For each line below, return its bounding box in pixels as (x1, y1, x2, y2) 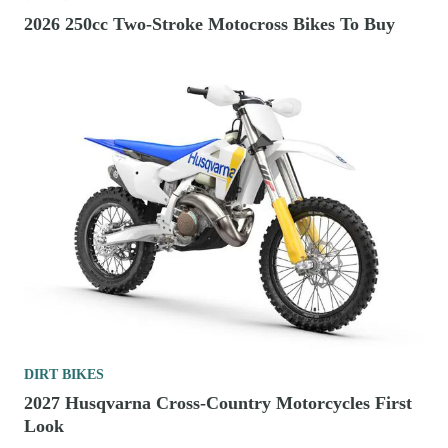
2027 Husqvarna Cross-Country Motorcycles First (24, 392, 412, 413)
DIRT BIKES (24, 366, 104, 382)
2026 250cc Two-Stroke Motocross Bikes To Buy (24, 13, 395, 34)
